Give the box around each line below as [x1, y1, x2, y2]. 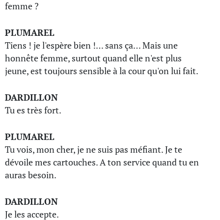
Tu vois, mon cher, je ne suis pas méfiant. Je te [5, 143, 182, 155]
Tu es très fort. [5, 104, 61, 116]
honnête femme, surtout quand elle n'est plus [5, 52, 182, 64]
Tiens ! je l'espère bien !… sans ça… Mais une [5, 39, 178, 51]
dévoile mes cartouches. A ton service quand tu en [5, 156, 199, 168]
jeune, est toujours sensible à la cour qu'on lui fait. [5, 65, 198, 77]
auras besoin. [5, 169, 56, 181]
